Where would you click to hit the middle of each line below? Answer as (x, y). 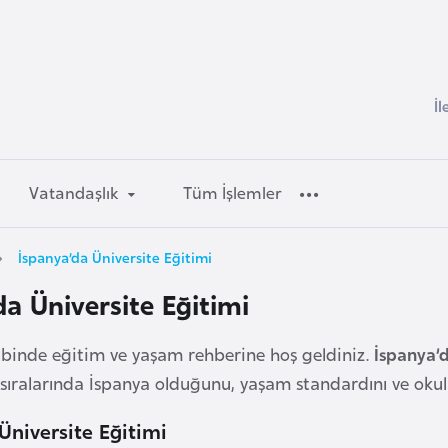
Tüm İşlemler (233, 192)
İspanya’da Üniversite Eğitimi (115, 256)
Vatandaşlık (74, 192)
